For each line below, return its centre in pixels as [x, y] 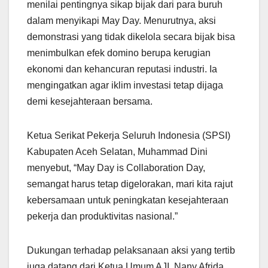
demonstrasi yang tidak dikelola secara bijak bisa [131, 36]
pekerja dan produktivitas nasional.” [102, 216]
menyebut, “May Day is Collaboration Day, [116, 167]
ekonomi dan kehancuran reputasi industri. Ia [122, 69]
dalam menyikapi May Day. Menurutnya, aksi [121, 20]
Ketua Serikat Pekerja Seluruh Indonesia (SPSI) [129, 135]
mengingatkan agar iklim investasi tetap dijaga [125, 85]
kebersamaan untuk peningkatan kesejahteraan [128, 200]
